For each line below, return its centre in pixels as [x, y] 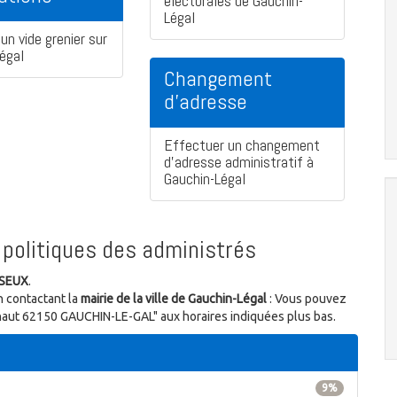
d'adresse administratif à [239, 162]
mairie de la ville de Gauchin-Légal [174, 299]
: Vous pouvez [307, 299]
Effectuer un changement [242, 145]
